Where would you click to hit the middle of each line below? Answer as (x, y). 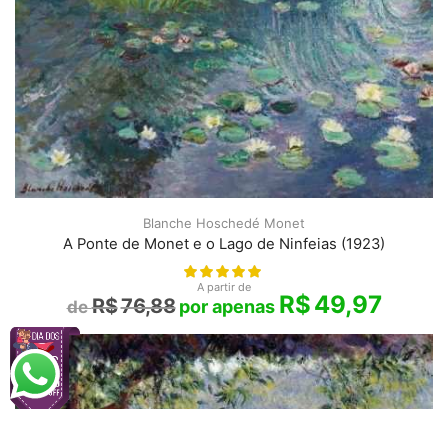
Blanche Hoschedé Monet (224, 222)
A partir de (224, 286)
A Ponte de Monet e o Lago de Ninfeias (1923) (224, 243)
